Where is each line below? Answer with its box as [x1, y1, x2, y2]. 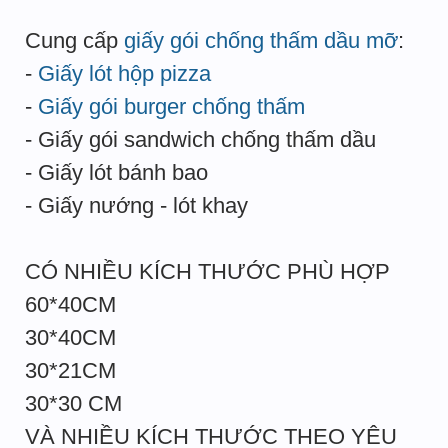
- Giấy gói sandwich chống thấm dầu [25, 127, 376, 152]
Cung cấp [25, 28, 124, 53]
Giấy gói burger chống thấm [38, 94, 305, 119]
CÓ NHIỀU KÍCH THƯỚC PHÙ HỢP [25, 259, 390, 284]
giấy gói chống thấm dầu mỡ [124, 28, 398, 53]
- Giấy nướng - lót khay [25, 193, 248, 218]
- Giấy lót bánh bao [25, 160, 208, 185]
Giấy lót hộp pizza [38, 61, 211, 86]
